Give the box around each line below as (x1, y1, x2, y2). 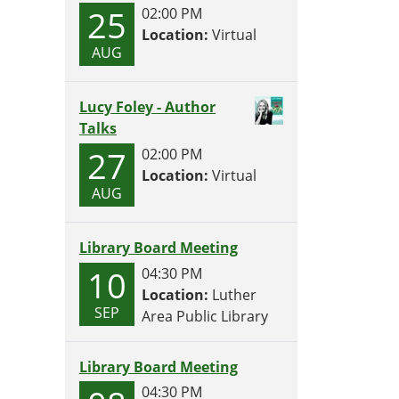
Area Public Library (142, 305, 268, 326)
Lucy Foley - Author (79, 96, 216, 117)
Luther (208, 284, 256, 305)
